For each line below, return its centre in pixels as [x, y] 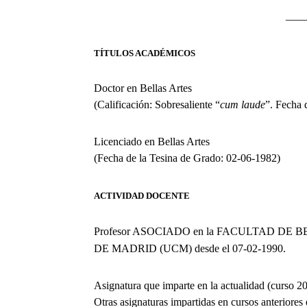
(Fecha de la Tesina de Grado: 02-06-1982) [187, 158]
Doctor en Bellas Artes [143, 88]
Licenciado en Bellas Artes [152, 141]
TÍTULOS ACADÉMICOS [145, 53]
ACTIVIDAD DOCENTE [142, 195]
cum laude [243, 104]
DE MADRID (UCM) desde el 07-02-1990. [190, 248]
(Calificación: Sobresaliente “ [157, 104]
